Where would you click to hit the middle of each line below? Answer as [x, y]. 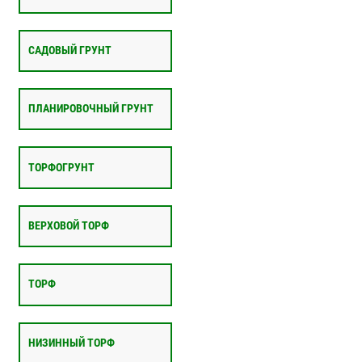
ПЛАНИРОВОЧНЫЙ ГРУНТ [90, 109]
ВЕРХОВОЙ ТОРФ [68, 225]
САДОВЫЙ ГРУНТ [69, 50]
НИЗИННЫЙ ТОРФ [71, 343]
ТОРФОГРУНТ [61, 167]
